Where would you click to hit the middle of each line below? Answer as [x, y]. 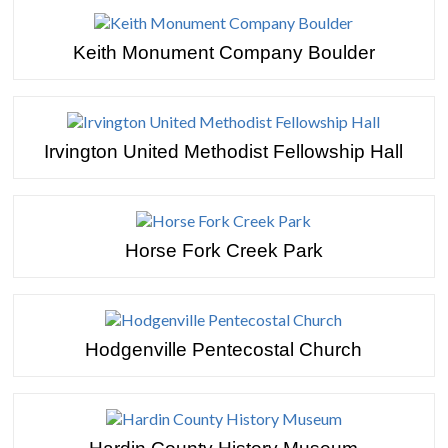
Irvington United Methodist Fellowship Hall [224, 151]
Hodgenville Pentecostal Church [224, 349]
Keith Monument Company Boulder [223, 52]
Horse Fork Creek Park [223, 250]
